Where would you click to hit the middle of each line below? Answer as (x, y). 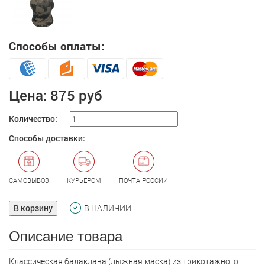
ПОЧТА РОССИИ (143, 180)
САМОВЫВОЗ (29, 180)
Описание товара (66, 235)
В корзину (33, 208)
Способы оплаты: (56, 46)
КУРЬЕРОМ (84, 180)
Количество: (33, 119)
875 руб (76, 95)
